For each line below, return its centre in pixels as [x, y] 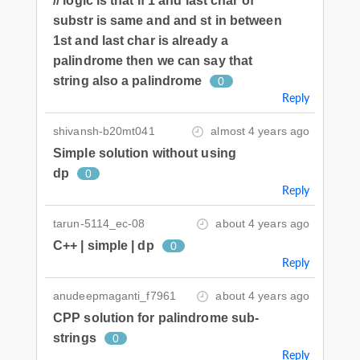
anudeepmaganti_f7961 [115, 295]
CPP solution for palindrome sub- [156, 317]
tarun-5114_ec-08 [99, 223]
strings [75, 337]
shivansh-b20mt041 [104, 131]
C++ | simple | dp [104, 245]
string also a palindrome [128, 80]
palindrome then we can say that [153, 60]
